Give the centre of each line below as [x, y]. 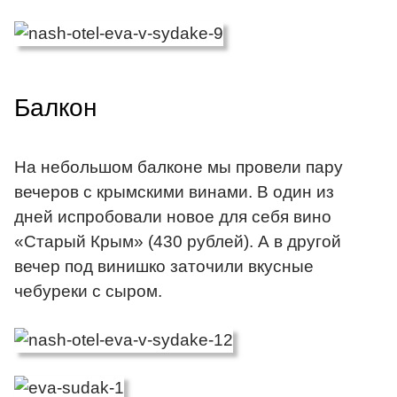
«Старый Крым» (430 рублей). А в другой [178, 241]
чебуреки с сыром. [88, 291]
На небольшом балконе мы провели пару [179, 167]
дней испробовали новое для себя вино [173, 216]
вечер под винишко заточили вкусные [164, 266]
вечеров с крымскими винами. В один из [174, 191]
